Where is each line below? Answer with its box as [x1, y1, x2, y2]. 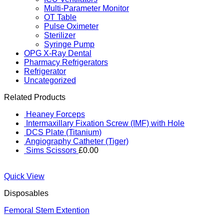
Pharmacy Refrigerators [24, 58, 108, 66]
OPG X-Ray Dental [24, 49, 91, 57]
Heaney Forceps [26, 110, 85, 118]
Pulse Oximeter [44, 22, 98, 30]
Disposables [4, 189, 48, 197]
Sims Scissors [26, 146, 76, 154]
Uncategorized [24, 76, 76, 84]
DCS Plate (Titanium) [26, 128, 101, 136]
